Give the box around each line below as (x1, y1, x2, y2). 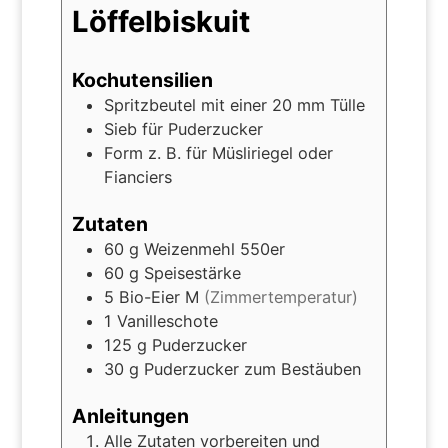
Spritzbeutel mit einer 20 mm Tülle (103, 94, 365, 115)
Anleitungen (71, 404, 189, 429)
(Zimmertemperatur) (203, 287, 358, 308)
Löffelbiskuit (71, 3, 250, 39)
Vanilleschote (116, 311, 218, 332)
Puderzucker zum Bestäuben (143, 359, 361, 380)
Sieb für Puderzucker (103, 118, 263, 139)
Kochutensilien (71, 67, 213, 92)
